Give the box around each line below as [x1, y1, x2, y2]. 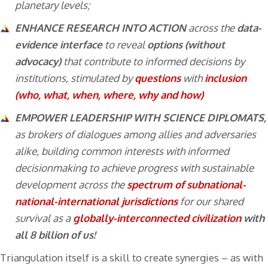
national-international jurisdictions [15, 194, 178, 208]
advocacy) [15, 54, 63, 68]
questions [135, 71, 181, 84]
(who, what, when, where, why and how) [15, 88, 203, 101]
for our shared [178, 194, 243, 208]
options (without [147, 38, 225, 51]
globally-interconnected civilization [73, 211, 241, 224]
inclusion [205, 71, 246, 84]
